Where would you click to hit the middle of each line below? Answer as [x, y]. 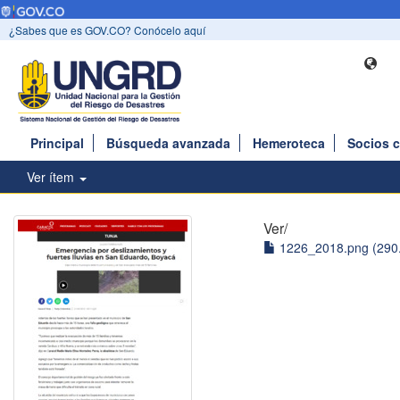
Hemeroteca [289, 143]
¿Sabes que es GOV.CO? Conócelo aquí [107, 30]
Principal [57, 143]
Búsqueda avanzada [168, 143]
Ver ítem [52, 177]
